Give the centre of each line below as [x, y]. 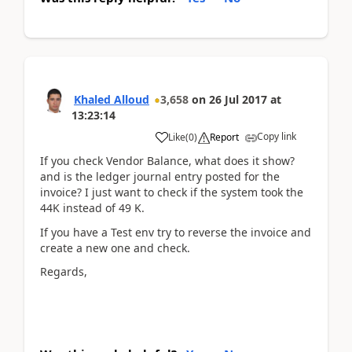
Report [224, 137]
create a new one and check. [115, 247]
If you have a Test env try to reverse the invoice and [176, 232]
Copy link [277, 136]
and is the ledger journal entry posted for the [160, 176]
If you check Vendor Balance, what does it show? [167, 161]
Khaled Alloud [112, 99]
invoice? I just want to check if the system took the [172, 192]
